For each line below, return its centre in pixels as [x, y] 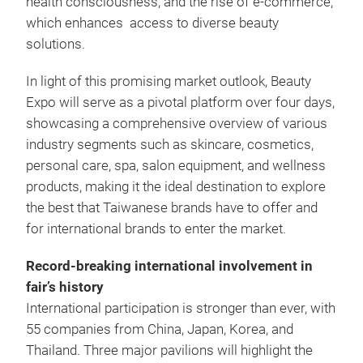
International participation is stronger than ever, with [181, 308]
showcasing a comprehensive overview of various [177, 124]
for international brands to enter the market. [156, 229]
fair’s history [65, 287]
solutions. [56, 44]
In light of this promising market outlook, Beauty [169, 81]
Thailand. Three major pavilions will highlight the [169, 350]
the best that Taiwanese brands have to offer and [172, 208]
